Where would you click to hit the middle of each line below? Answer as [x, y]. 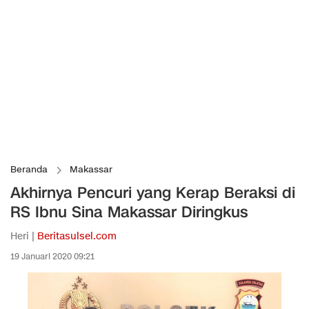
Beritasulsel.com [77, 236]
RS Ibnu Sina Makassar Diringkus [129, 212]
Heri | [24, 236]
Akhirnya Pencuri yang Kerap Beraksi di [153, 193]
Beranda [29, 170]
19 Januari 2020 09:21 [52, 256]
